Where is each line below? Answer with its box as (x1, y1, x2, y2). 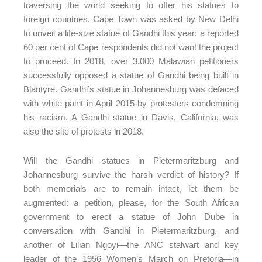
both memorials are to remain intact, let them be (23, 183, 239, 194)
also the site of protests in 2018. (23, 126, 144, 136)
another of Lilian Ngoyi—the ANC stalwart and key (23, 239, 239, 250)
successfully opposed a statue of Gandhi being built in (23, 70, 239, 80)
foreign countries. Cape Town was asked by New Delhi (23, 14, 239, 24)
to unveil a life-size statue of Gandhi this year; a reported (23, 28, 239, 38)
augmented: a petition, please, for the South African (23, 197, 239, 208)
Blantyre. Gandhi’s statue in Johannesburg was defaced (23, 84, 239, 94)
